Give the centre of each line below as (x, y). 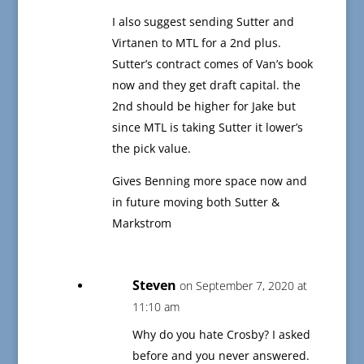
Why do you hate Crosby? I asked (221, 335)
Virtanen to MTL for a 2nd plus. (196, 43)
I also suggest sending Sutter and (203, 22)
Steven (154, 286)
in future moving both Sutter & (195, 202)
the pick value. (151, 149)
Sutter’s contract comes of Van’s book (212, 64)
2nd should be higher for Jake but (204, 106)
